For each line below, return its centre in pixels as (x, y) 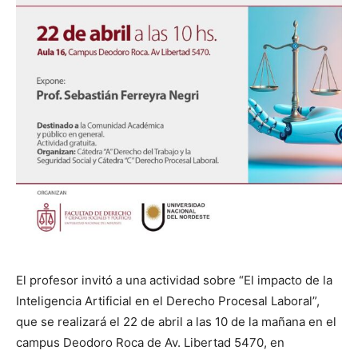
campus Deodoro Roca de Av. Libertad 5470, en (150, 343)
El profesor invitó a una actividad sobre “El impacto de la (174, 280)
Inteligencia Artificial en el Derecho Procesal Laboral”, (168, 301)
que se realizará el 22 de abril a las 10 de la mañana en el (176, 322)
